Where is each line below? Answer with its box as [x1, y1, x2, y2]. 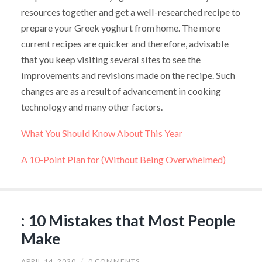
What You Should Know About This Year [20, 127, 182, 139]
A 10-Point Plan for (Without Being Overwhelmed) [20, 153, 226, 165]
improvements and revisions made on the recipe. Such [20, 70, 235, 81]
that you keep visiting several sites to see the [20, 54, 201, 65]
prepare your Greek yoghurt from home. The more [20, 22, 220, 34]
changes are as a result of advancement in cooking [20, 85, 221, 97]
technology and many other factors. [20, 101, 163, 113]
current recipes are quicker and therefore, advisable [20, 38, 229, 50]
